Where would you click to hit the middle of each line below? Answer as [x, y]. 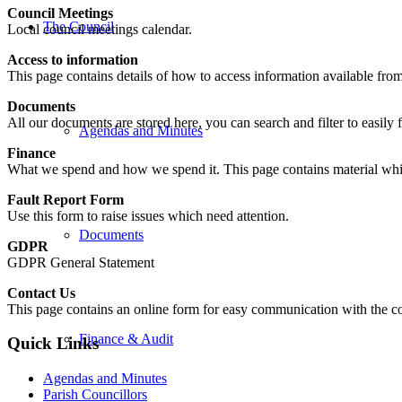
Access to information [73, 59]
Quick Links [53, 344]
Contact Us [41, 293]
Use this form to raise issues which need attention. [148, 215]
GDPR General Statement [81, 262]
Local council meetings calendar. [100, 29]
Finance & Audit [126, 338]
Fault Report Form [66, 199]
